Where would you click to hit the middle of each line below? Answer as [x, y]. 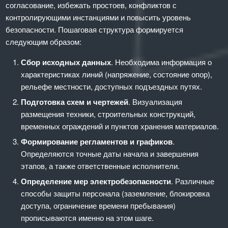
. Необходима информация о [162, 62]
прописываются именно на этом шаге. [88, 217]
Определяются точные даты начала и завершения [110, 153]
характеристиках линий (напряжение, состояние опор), [117, 74]
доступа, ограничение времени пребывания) [98, 205]
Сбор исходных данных [66, 62]
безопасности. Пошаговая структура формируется [95, 29]
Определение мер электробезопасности [96, 181]
